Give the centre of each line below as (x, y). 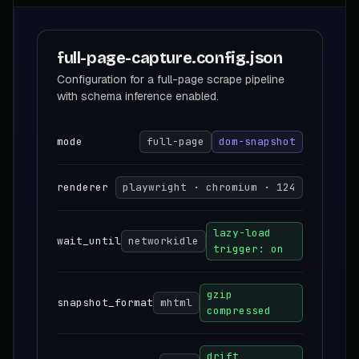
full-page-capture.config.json (170, 57)
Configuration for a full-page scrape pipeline (171, 79)
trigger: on (248, 248)
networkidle (163, 240)
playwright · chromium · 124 (209, 187)
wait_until (89, 240)
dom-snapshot (257, 141)
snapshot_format (105, 302)
